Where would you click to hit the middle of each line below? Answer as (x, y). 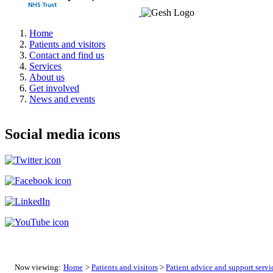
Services (45, 66)
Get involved (54, 88)
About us (47, 77)
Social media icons (62, 134)
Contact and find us (67, 55)
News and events (62, 99)
